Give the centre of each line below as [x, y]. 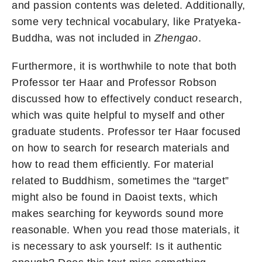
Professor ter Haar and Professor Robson [114, 83]
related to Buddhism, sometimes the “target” [120, 181]
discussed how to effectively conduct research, [127, 99]
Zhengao [176, 38]
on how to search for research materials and [121, 148]
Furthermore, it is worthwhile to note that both [124, 66]
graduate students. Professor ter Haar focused [126, 132]
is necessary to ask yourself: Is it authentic [117, 247]
